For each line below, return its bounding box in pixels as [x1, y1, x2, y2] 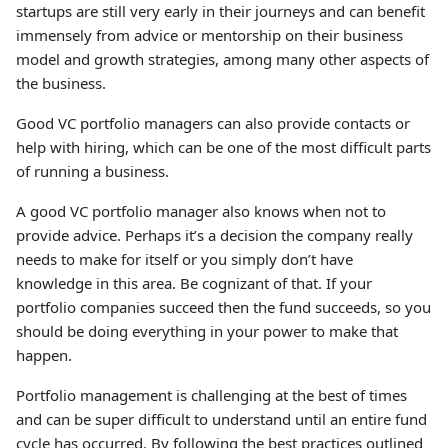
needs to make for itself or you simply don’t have [16, 249, 353, 269]
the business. [16, 73, 110, 93]
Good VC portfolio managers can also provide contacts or [16, 113, 410, 133]
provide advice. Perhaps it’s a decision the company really [16, 225, 413, 245]
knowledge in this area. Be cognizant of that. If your [16, 273, 372, 293]
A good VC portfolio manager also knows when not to [16, 201, 386, 221]
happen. [16, 345, 72, 365]
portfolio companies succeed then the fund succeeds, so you [16, 297, 431, 317]
